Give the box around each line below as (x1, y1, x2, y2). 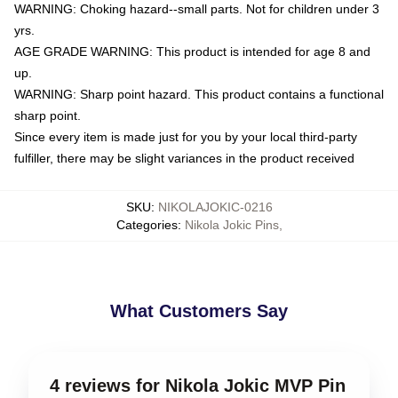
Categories (115, 217, 178, 232)
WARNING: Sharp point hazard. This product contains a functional (14, 86, 384, 101)
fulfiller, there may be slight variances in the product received (14, 150, 354, 165)
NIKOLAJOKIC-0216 (157, 199, 273, 214)
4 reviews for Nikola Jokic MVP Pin (50, 375, 346, 395)
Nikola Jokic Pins (184, 217, 279, 232)
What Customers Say (110, 300, 288, 321)
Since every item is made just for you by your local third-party (14, 129, 357, 144)
